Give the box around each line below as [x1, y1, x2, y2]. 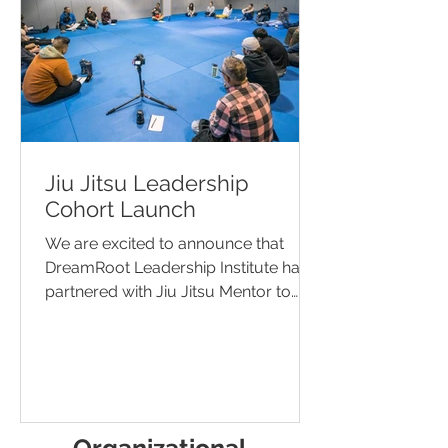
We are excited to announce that [45, 234, 284, 253]
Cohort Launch [45, 196, 196, 222]
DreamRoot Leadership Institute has [45, 258, 308, 277]
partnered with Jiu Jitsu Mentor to [45, 282, 291, 301]
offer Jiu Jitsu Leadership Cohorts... [45, 306, 300, 325]
